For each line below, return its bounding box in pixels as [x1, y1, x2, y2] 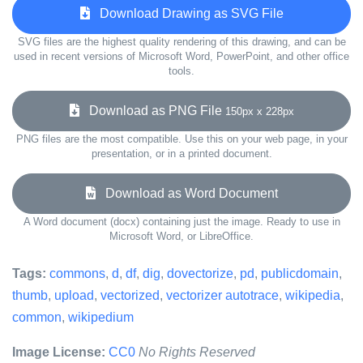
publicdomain [261, 267, 339, 280]
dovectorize [167, 267, 233, 280]
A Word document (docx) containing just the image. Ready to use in [23, 216, 340, 228]
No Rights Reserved [139, 345, 255, 359]
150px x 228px [224, 105, 294, 117]
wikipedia [285, 288, 340, 302]
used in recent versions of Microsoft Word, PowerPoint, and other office [14, 50, 349, 62]
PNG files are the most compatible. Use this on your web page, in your [15, 133, 348, 145]
